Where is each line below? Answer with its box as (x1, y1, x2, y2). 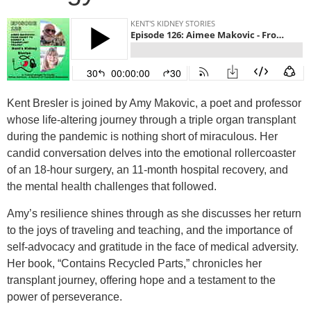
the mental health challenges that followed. (7, 180, 217, 193)
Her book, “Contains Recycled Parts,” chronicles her (7, 257, 262, 269)
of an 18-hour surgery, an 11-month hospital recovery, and (7, 164, 288, 176)
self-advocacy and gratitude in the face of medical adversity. (7, 240, 299, 253)
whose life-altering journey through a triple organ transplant (7, 114, 296, 126)
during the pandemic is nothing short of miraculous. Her (7, 131, 278, 143)
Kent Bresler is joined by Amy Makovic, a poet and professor (7, 97, 301, 110)
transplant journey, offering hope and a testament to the (7, 274, 276, 286)
